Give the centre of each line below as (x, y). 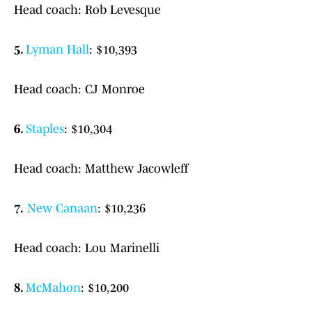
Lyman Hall (57, 50)
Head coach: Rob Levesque (87, 10)
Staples (45, 129)
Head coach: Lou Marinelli (87, 248)
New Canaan (62, 209)
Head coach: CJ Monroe (79, 89)
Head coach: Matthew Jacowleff (101, 169)
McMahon (53, 288)
